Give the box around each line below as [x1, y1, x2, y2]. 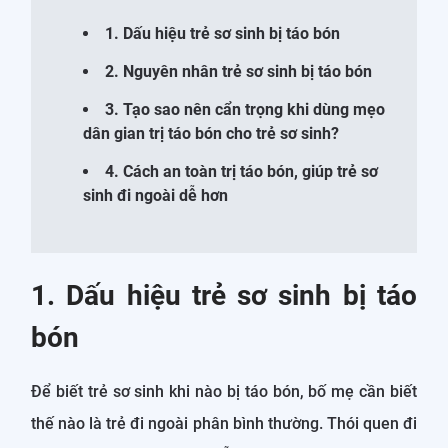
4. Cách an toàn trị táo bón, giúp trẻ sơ [105, 162, 378, 181]
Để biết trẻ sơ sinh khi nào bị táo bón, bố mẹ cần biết [31, 382, 417, 401]
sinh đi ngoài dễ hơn [83, 186, 228, 205]
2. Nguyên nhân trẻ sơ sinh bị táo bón [105, 62, 372, 81]
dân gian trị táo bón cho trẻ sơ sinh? [83, 124, 339, 143]
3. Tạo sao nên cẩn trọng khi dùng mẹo [105, 100, 385, 119]
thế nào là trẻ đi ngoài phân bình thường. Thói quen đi [31, 414, 417, 433]
